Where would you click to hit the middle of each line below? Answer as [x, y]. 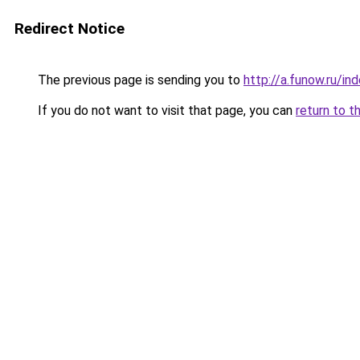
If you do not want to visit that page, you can [165, 110]
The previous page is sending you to [139, 80]
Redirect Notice [70, 29]
